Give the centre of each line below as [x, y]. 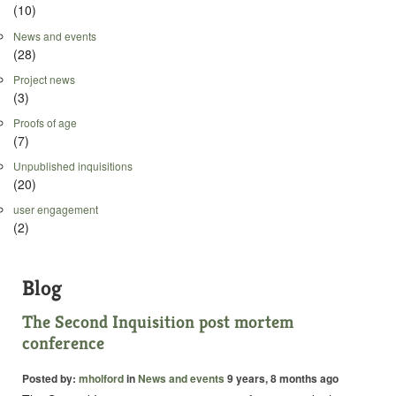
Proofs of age [45, 122]
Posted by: [50, 379]
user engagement [56, 209]
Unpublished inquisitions [73, 165]
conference [63, 344]
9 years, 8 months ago [282, 379]
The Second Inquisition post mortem [158, 323]
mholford [101, 379]
